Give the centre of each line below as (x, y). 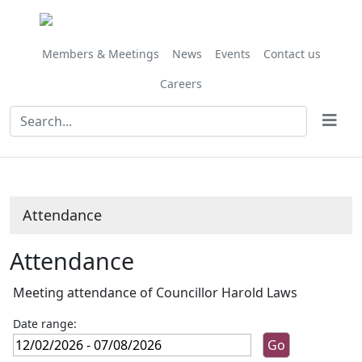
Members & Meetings (100, 54)
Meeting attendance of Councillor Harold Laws (156, 293)
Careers (181, 84)
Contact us (292, 54)
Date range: (45, 324)
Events (232, 54)
